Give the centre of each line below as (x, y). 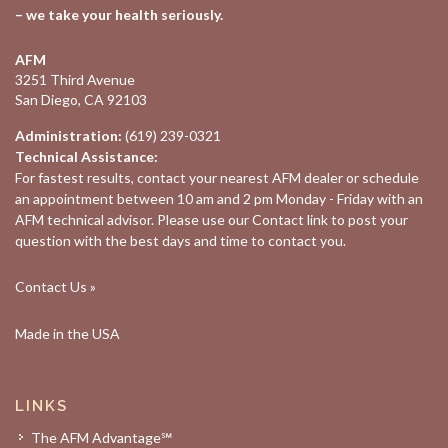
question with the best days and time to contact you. (180, 240)
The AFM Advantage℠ (101, 437)
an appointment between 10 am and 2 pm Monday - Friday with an (219, 198)
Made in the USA (67, 333)
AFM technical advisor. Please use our (133, 219)
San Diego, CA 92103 (81, 99)
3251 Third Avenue (75, 79)
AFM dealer (307, 177)
